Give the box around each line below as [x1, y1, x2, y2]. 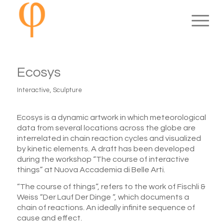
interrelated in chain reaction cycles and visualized [16, 134, 201, 142]
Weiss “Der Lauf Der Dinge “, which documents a [16, 193, 189, 202]
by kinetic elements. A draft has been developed [16, 144, 195, 153]
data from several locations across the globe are [16, 123, 196, 132]
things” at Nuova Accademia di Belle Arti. [16, 165, 165, 174]
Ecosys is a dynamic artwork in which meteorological [16, 113, 206, 121]
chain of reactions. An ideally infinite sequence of [16, 204, 195, 212]
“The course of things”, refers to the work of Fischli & [16, 183, 206, 191]
